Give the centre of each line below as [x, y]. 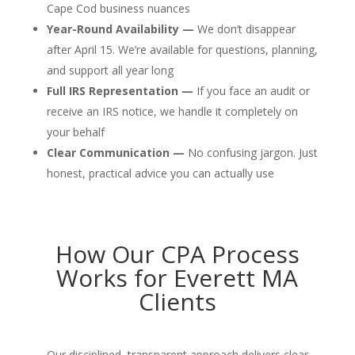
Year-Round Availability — [120, 29]
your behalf [75, 132]
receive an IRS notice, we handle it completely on [172, 111]
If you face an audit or [251, 90]
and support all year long [110, 70]
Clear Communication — [115, 152]
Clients [177, 301]
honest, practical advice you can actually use [160, 173]
